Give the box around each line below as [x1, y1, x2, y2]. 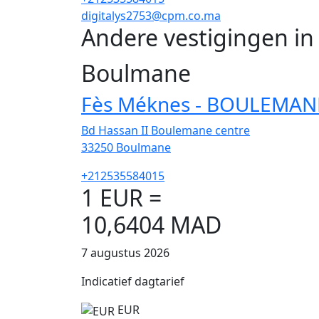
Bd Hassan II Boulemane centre [81, 122, 250, 139]
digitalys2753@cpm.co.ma [81, 8, 221, 23]
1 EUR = [81, 182, 162, 214]
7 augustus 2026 [81, 245, 169, 261]
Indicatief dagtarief [81, 273, 184, 290]
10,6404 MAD [81, 209, 221, 241]
